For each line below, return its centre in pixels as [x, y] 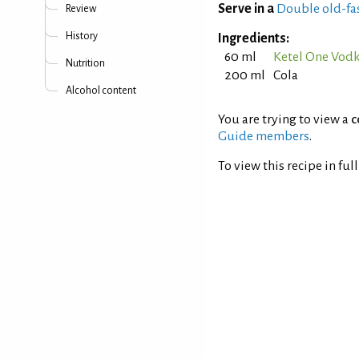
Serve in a [246, 9]
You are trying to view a [284, 119]
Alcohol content [101, 91]
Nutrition [85, 63]
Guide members [264, 136]
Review [81, 9]
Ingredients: [254, 38]
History [82, 36]
